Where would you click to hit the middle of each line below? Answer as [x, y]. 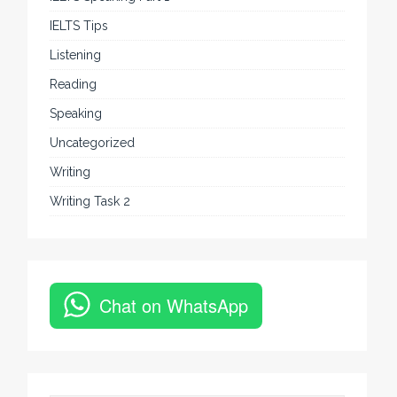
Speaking [76, 113]
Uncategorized [93, 142]
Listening [76, 54]
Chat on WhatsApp [174, 305]
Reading [74, 84]
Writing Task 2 [90, 201]
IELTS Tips [79, 25]
